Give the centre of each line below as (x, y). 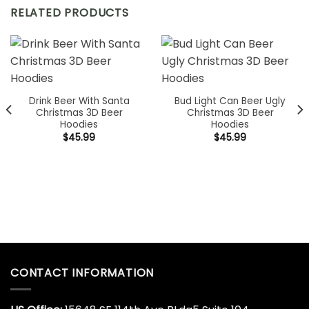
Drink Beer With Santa (79, 101)
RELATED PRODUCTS (70, 13)
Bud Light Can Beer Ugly (230, 101)
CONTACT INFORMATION (82, 272)
